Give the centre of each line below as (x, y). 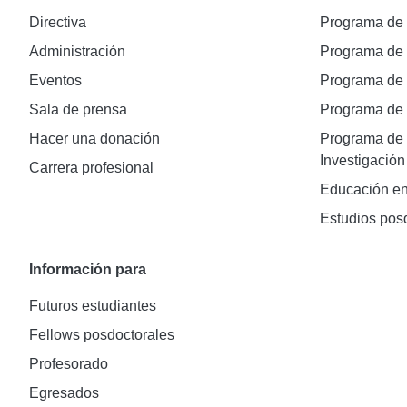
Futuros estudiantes (93, 305)
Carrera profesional (91, 167)
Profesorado (69, 363)
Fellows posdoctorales (102, 334)
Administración (77, 51)
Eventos (55, 80)
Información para (88, 269)
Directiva (58, 22)
